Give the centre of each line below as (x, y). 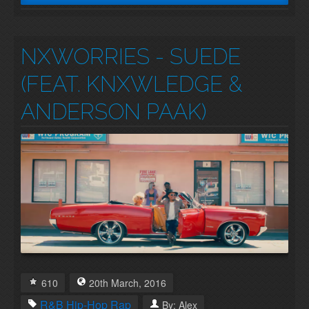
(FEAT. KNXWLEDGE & (131, 84)
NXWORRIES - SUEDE (131, 57)
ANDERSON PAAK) (113, 112)
